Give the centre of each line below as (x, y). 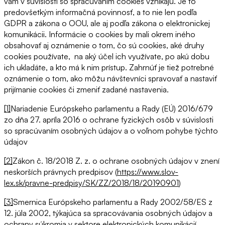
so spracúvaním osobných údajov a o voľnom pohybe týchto (111, 131)
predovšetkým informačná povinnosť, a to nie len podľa (100, 12)
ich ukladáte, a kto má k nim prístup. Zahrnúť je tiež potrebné (109, 68)
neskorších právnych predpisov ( (61, 172)
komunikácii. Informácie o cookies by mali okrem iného (100, 34)
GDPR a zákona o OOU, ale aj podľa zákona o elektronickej (107, 23)
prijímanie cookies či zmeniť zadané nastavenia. (86, 90)
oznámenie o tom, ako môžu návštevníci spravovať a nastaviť (110, 79)
